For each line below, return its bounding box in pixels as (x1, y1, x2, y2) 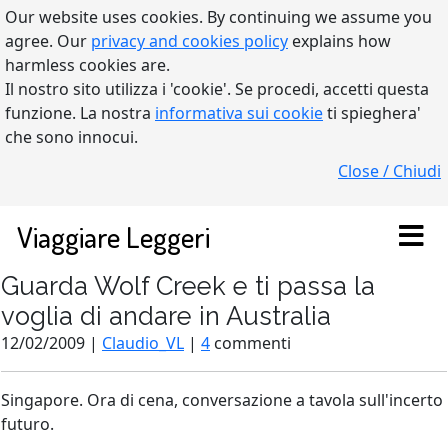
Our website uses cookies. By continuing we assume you (5, 6, 432, 28)
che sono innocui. (5, 126, 138, 148)
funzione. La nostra (5, 102, 155, 124)
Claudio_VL (102, 332, 184, 354)
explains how (288, 30, 391, 52)
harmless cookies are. (5, 54, 170, 76)
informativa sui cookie (155, 102, 323, 124)
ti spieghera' (323, 102, 421, 124)
